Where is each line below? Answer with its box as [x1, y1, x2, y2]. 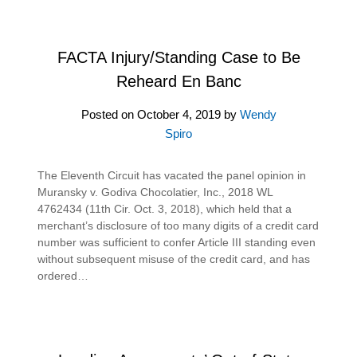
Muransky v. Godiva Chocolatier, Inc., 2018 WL [37, 185, 273, 198]
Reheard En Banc [116, 72, 241, 90]
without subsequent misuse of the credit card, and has [37, 252, 311, 265]
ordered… [37, 269, 89, 282]
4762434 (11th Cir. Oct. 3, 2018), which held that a [37, 202, 292, 215]
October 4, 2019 [136, 107, 221, 121]
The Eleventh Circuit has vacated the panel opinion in [37, 168, 307, 182]
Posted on [80, 107, 137, 121]
